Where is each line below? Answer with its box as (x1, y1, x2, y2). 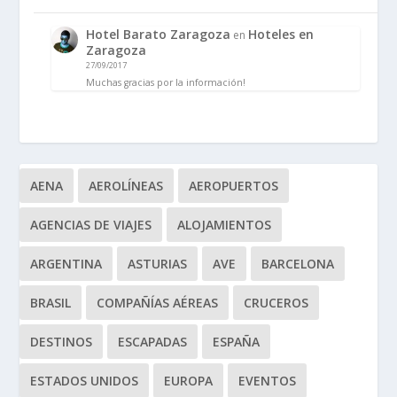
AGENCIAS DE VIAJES (30, 216, 152, 234)
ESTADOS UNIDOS (30, 372, 139, 390)
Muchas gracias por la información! (86, 75, 246, 89)
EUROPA (164, 372, 214, 390)
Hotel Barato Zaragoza (86, 26, 231, 43)
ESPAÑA (213, 333, 261, 351)
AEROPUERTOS (189, 177, 279, 195)
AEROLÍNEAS (89, 177, 164, 195)
